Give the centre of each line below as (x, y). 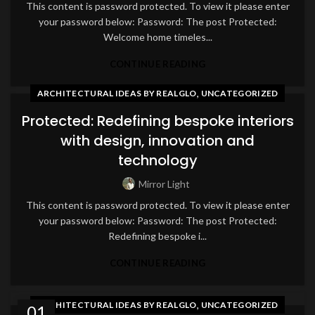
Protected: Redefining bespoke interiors (157, 121)
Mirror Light (164, 184)
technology (157, 160)
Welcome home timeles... (157, 37)
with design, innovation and (157, 141)
